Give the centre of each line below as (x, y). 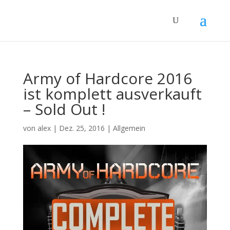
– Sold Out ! (64, 109)
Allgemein (129, 128)
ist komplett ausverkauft (112, 94)
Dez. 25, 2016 (82, 128)
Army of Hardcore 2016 (107, 78)
